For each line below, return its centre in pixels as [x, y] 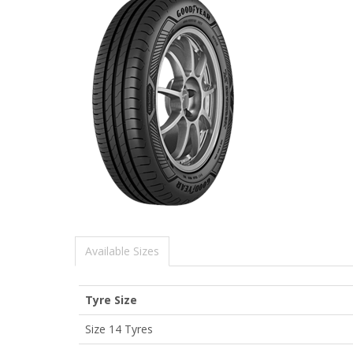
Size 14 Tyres [119, 329]
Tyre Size [111, 299]
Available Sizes [122, 251]
